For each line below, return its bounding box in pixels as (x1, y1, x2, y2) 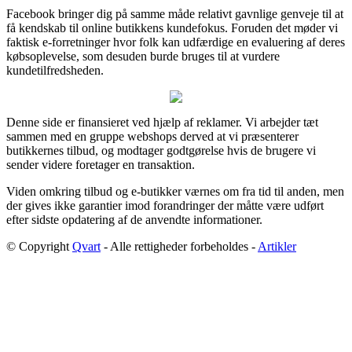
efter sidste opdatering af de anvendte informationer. (6, 212, 262, 226)
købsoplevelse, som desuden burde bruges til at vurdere (6, 49, 280, 63)
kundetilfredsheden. (6, 63, 104, 77)
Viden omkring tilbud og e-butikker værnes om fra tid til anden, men (6, 184, 344, 198)
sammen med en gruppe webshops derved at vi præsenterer (6, 129, 299, 143)
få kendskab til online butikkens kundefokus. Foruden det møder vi (6, 20, 338, 35)
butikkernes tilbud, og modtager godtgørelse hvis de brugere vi (6, 143, 316, 157)
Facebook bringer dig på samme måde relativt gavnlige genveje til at (6, 6, 343, 20)
